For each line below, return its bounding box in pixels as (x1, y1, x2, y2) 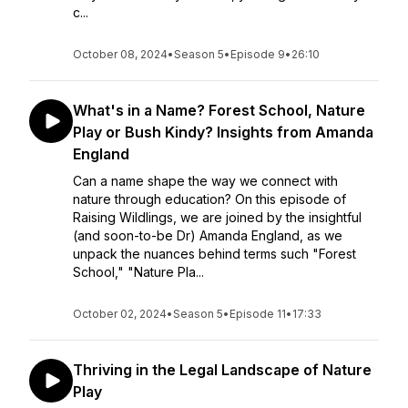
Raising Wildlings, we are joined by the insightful (73, 209, 362, 225)
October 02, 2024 (73, 307, 167, 321)
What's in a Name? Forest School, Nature (73, 101, 365, 119)
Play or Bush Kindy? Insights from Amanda (73, 123, 373, 141)
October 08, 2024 (73, 47, 168, 61)
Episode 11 (229, 307, 286, 321)
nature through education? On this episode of (73, 191, 346, 207)
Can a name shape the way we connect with (73, 173, 338, 189)
